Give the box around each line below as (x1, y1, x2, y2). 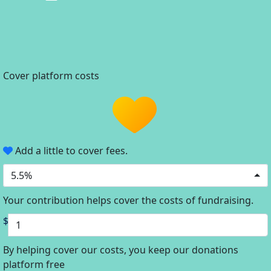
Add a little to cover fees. (13, 143, 128, 157)
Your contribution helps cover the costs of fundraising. (3, 193, 253, 207)
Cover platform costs (3, 69, 102, 83)
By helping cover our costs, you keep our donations (3, 243, 238, 256)
